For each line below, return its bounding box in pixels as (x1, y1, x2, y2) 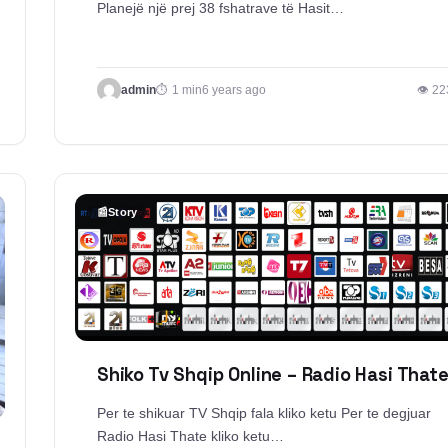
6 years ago (202, 83, 266, 96)
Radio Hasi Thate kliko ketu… (97, 428, 284, 445)
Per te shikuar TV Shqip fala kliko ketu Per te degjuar (97, 405, 431, 422)
